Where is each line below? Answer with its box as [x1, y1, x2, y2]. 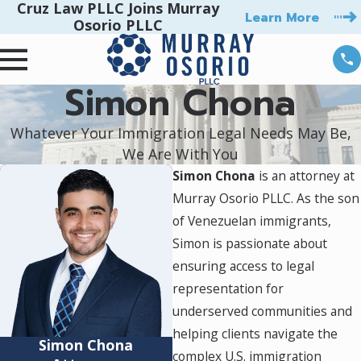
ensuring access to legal [172, 257, 314, 276]
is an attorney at [255, 167, 355, 185]
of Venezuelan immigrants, [172, 212, 331, 230]
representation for [172, 280, 284, 298]
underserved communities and [172, 302, 352, 321]
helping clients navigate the [172, 325, 338, 343]
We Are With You [122, 144, 239, 164]
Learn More [244, 7, 319, 27]
